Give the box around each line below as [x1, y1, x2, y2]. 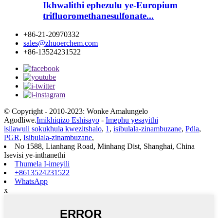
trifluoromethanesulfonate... [43, 10, 154, 21]
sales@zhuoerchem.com [23, 39, 98, 48]
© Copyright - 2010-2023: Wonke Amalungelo [4, 107, 148, 116]
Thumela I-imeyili [15, 160, 70, 168]
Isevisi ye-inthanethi [4, 151, 65, 160]
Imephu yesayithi [106, 116, 158, 125]
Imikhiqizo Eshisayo [36, 116, 99, 125]
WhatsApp [15, 177, 48, 186]
